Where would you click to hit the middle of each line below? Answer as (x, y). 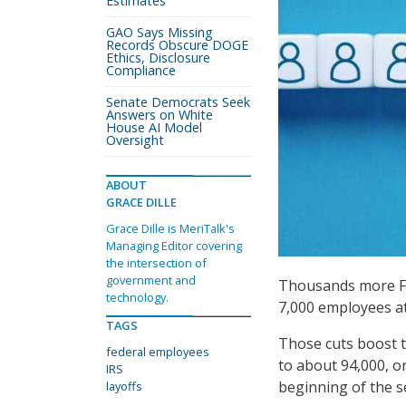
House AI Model (154, 127)
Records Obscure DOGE (177, 45)
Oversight (135, 140)
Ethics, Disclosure (158, 58)
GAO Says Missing (159, 32)
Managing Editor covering (174, 246)
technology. (137, 297)
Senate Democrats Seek (178, 102)
